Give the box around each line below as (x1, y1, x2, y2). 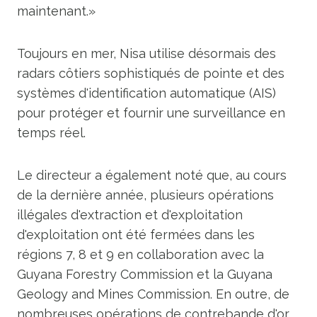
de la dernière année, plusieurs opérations (17, 188, 274, 202)
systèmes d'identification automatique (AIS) (17, 86, 276, 100)
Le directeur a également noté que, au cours (17, 168, 287, 183)
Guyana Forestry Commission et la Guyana (17, 267, 272, 282)
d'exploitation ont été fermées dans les (17, 227, 255, 242)
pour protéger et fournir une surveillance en (17, 105, 285, 120)
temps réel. (17, 125, 86, 140)
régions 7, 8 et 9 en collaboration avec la (17, 247, 264, 262)
